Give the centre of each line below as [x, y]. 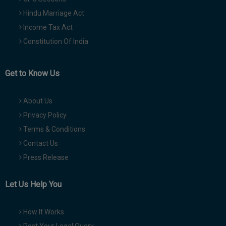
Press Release [45, 158]
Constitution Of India [55, 42]
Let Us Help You [33, 185]
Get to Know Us [32, 74]
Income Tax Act [47, 27]
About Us [37, 101]
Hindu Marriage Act [53, 13]
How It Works [43, 212]
